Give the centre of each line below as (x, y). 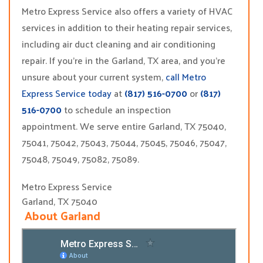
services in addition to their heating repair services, (127, 27)
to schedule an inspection (116, 109)
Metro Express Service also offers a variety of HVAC (127, 11)
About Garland (61, 215)
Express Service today (67, 93)
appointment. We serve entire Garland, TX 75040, (124, 126)
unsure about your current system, (94, 77)
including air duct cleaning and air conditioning (119, 44)
